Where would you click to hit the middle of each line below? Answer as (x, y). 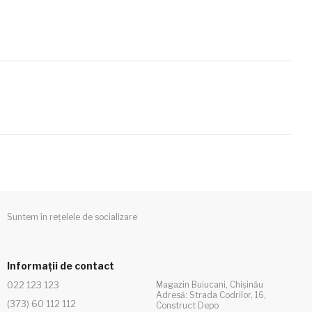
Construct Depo (187, 305)
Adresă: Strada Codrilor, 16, (211, 295)
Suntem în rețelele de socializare (72, 217)
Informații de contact (61, 266)
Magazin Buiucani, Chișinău (210, 284)
